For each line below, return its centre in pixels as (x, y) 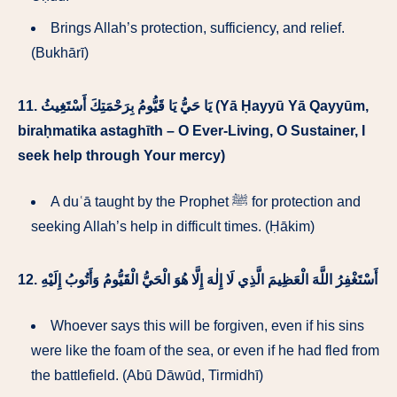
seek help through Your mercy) (121, 156)
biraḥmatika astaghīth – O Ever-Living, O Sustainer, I (191, 131)
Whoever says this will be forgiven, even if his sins (207, 326)
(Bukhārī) (60, 53)
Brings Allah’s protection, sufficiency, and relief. (198, 28)
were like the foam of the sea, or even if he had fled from (205, 351)
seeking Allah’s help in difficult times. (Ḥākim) (173, 227)
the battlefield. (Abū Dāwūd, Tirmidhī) (147, 376)
